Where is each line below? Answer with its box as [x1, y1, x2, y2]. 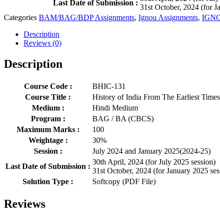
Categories [4, 13, 37, 22]
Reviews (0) [24, 38, 61, 47]
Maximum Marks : [16, 125, 80, 134]
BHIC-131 [92, 82, 126, 90]
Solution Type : [23, 177, 73, 186]
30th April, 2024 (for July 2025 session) [92, 157, 216, 166]
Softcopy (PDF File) [92, 177, 156, 186]
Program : [30, 114, 65, 123]
